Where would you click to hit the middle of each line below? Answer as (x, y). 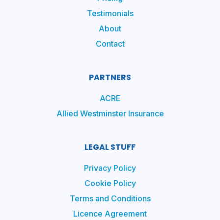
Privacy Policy (110, 168)
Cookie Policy (110, 183)
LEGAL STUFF (110, 147)
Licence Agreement (110, 213)
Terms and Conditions (110, 198)
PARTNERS (110, 77)
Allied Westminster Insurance (110, 113)
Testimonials (110, 13)
